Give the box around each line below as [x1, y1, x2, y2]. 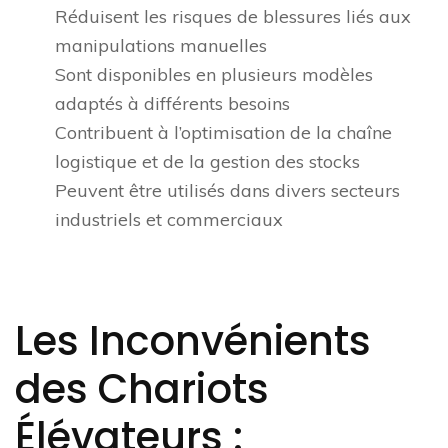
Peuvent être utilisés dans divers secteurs [55, 179, 400, 203]
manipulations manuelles [55, 34, 267, 58]
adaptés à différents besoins [55, 92, 290, 116]
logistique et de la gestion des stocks [55, 150, 360, 174]
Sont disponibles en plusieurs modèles [55, 63, 373, 87]
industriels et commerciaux [55, 208, 283, 232]
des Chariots [15, 361, 269, 418]
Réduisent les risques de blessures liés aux [55, 5, 411, 29]
